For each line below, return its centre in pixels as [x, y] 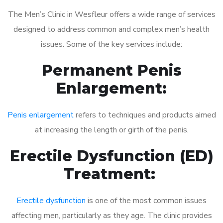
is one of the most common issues [146, 200]
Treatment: [111, 174]
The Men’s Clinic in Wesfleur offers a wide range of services [111, 14]
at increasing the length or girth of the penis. [111, 130]
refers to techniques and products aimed [145, 115]
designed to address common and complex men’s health [111, 29]
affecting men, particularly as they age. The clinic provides [111, 215]
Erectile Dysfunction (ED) [111, 156]
